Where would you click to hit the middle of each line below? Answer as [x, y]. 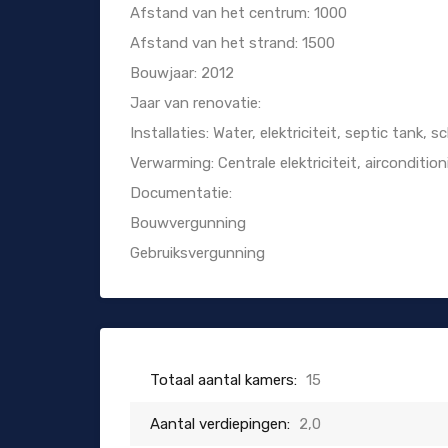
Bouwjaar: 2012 [182, 73]
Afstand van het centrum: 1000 [238, 13]
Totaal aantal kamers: [223, 380]
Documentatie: [181, 193]
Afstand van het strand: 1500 [232, 43]
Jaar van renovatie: [195, 103]
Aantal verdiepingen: [220, 424]
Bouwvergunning [188, 223]
